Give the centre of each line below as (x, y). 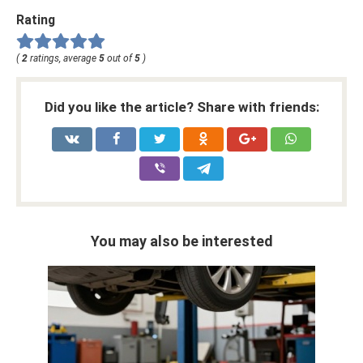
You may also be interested (181, 241)
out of (120, 58)
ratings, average (63, 58)
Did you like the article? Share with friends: (181, 107)
